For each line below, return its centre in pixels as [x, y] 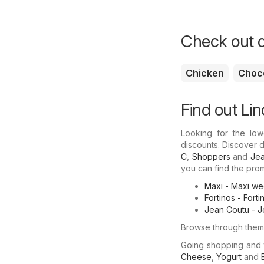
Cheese [196, 256]
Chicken [205, 73]
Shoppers [211, 156]
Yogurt [229, 256]
